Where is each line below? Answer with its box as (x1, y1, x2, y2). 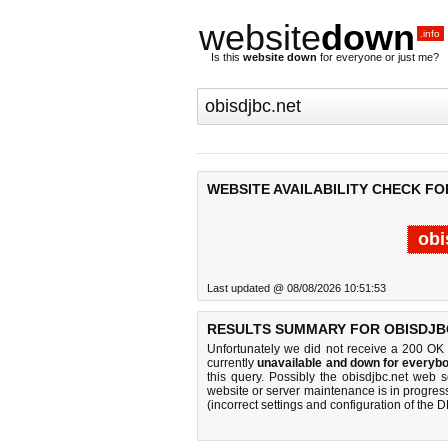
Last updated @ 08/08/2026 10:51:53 (207, 282, 386, 294)
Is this (211, 51, 243, 63)
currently (207, 356, 258, 370)
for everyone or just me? (317, 51, 439, 63)
